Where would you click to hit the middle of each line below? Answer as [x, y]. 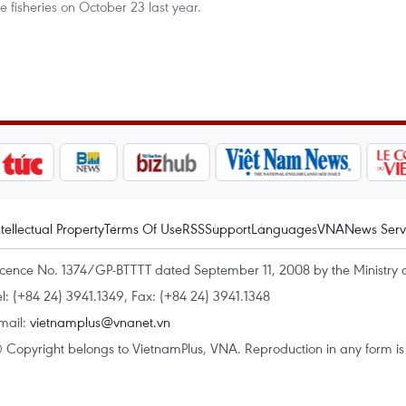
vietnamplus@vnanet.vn [100, 322]
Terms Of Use [143, 228]
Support [228, 228]
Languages [284, 228]
